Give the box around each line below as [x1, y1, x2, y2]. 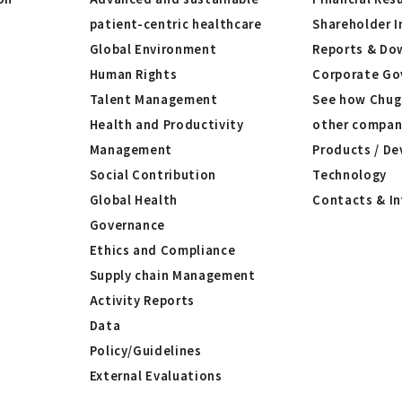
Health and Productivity [89, 115, 244, 133]
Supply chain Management [89, 266, 256, 284]
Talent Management [89, 90, 218, 108]
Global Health [89, 190, 179, 208]
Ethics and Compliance [89, 240, 236, 258]
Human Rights [89, 65, 178, 83]
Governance [89, 215, 166, 233]
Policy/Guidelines [89, 341, 202, 359]
